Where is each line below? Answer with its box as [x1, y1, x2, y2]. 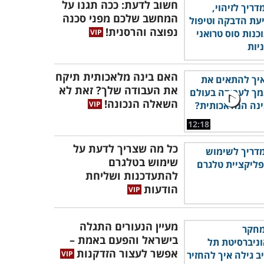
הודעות [144, 182, 178, 196]
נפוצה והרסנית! [105, 25, 178, 39]
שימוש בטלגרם [108, 155, 178, 169]
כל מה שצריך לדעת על [73, 141, 178, 156]
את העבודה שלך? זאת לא [59, 83, 178, 97]
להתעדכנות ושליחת [85, 169, 178, 183]
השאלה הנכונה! [104, 97, 178, 111]
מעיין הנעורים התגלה [80, 219, 178, 233]
